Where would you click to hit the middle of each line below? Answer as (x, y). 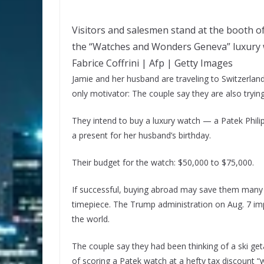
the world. (91, 219)
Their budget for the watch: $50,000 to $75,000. (163, 162)
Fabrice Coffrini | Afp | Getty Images (152, 63)
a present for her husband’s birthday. (141, 135)
